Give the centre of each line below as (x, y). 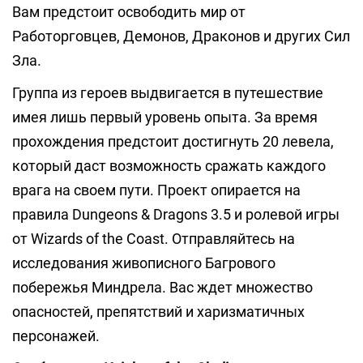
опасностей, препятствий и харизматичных (158, 312)
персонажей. (56, 336)
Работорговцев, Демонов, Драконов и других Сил (181, 36)
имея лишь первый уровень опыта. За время (165, 117)
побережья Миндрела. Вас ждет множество (162, 287)
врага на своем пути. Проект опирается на (156, 190)
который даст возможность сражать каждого (169, 166)
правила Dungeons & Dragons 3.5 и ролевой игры (176, 214)
